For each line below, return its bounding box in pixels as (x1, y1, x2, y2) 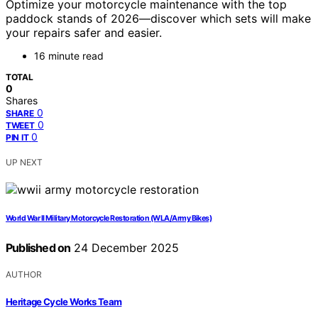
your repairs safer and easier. (6, 26, 162, 40)
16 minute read (34, 50, 104, 62)
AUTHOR (6, 269, 42, 280)
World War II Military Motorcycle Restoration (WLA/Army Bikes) (6, 214, 212, 224)
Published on (6, 241, 71, 256)
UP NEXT (6, 157, 43, 168)
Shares (6, 94, 38, 107)
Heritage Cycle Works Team (6, 295, 122, 307)
